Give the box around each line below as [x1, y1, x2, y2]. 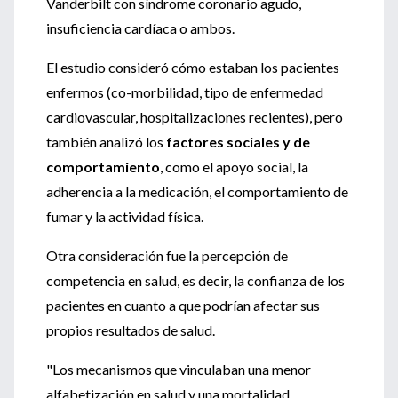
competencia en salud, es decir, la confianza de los [46, 272, 345, 289]
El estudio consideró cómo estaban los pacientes [46, 59, 339, 76]
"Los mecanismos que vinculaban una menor [46, 361, 311, 378]
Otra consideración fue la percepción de [46, 247, 288, 264]
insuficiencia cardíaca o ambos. [46, 20, 235, 36]
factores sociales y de [163, 133, 310, 150]
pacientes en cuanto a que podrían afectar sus [46, 297, 320, 314]
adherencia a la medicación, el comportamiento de [46, 183, 348, 200]
